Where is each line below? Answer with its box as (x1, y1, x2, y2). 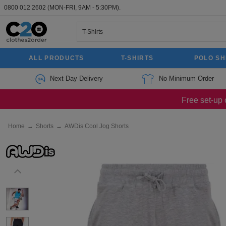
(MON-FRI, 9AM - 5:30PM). (47, 4, 121, 11)
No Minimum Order (158, 75, 214, 82)
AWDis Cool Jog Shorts (65, 123, 129, 130)
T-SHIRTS (121, 54, 154, 62)
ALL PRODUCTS (29, 54, 84, 62)
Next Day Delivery (49, 75, 103, 82)
